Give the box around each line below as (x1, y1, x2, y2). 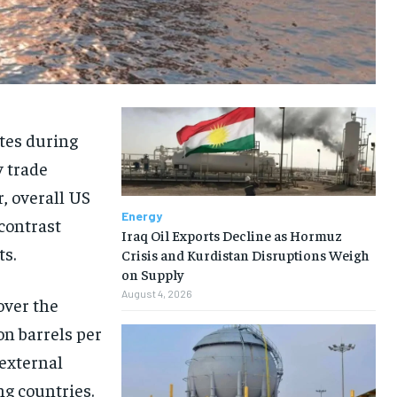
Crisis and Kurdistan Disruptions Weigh (121, 245, 370, 264)
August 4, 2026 (121, 287, 192, 300)
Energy (121, 208, 162, 224)
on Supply (121, 265, 183, 284)
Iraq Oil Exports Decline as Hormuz (121, 226, 342, 245)
